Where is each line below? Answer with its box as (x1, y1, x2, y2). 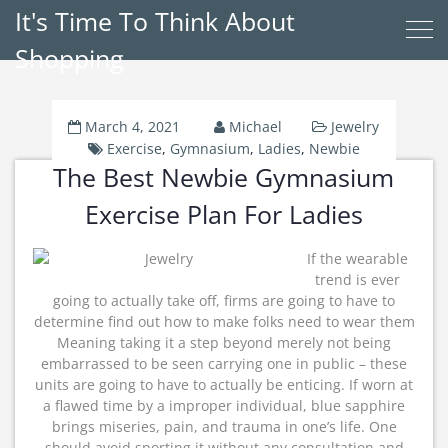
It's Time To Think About (15, 4, 295, 38)
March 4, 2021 (85, 117, 181, 136)
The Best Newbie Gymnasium (53, 160, 395, 194)
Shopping (15, 41, 124, 75)
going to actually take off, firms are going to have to (53, 291, 395, 310)
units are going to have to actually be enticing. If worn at (35, 375, 413, 394)
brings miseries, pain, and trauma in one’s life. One (51, 417, 397, 436)
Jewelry (331, 117, 380, 136)
